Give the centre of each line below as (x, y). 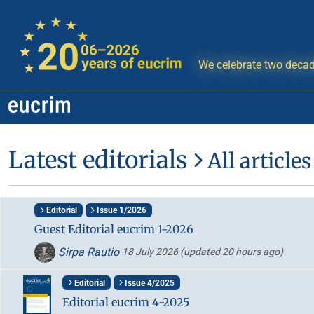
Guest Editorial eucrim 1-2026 (114, 230)
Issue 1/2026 (121, 211)
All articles (257, 161)
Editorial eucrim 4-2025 (126, 302)
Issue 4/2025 (149, 283)
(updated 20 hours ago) (232, 252)
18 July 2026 (151, 252)
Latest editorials (101, 160)
